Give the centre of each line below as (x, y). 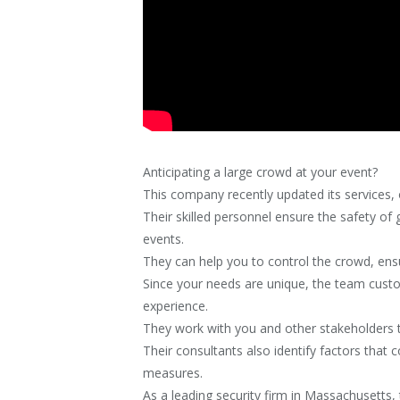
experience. (176, 306)
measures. (173, 373)
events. (164, 239)
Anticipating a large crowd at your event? (261, 172)
